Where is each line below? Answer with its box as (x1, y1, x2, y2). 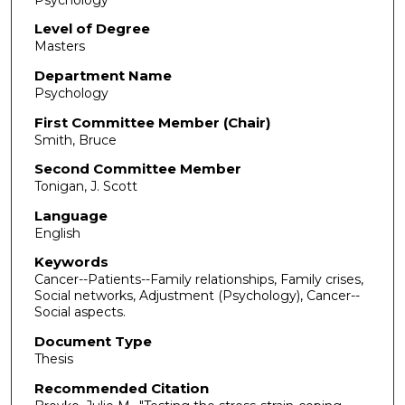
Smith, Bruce (33, 131, 117, 148)
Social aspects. (33, 304, 126, 321)
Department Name (33, 66, 172, 84)
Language (33, 206, 108, 224)
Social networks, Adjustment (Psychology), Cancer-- (33, 287, 360, 305)
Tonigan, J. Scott (33, 178, 137, 195)
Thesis (33, 351, 73, 368)
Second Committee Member (33, 160, 241, 178)
